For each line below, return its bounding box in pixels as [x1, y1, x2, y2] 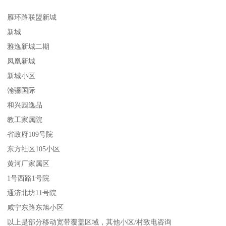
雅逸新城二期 [7, 42, 50, 51]
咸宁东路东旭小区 [7, 203, 64, 212]
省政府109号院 [7, 130, 53, 139]
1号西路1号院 [7, 174, 50, 183]
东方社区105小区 [7, 145, 61, 153]
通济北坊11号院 [7, 189, 57, 197]
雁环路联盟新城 [7, 13, 57, 22]
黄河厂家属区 [7, 159, 50, 168]
